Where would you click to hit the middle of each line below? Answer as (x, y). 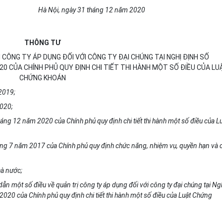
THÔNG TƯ (42, 43)
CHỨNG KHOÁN (42, 78)
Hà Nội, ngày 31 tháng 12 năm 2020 (92, 10)
